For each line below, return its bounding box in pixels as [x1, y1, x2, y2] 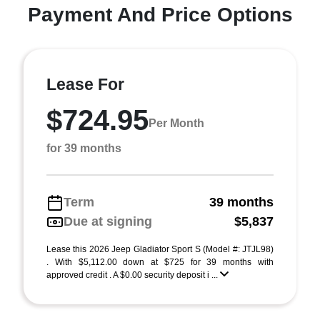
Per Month [149, 116, 204, 129]
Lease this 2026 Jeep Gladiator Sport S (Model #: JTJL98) [46, 244, 274, 254]
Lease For [46, 75, 124, 94]
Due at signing [64, 214, 152, 229]
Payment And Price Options [27, 4, 293, 26]
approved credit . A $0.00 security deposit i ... [46, 270, 220, 280]
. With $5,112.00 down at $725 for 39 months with [46, 257, 274, 267]
